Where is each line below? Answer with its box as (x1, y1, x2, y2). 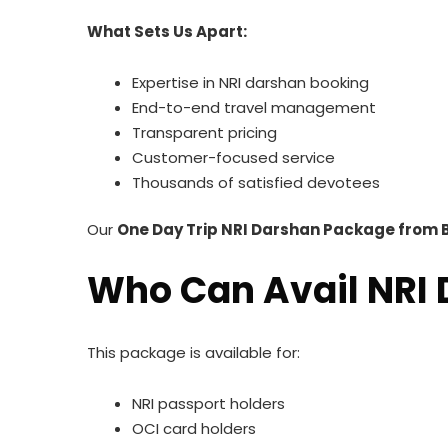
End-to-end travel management (132, 96, 376, 118)
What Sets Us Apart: (87, 20, 247, 42)
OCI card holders (132, 418, 256, 439)
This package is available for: (87, 342, 300, 363)
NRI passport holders (132, 393, 285, 414)
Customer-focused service (132, 146, 335, 168)
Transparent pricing (132, 121, 277, 143)
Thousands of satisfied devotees (132, 171, 380, 193)
